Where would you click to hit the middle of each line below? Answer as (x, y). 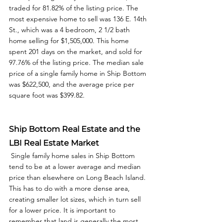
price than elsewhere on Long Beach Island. (78, 178)
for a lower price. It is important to (63, 210)
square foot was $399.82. (49, 95)
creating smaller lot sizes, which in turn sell (76, 199)
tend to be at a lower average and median (76, 167)
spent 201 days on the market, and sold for (77, 52)
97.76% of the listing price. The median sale (77, 63)
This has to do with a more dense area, (70, 189)
